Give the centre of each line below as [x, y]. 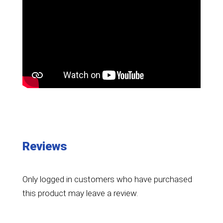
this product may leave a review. [80, 193]
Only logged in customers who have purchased [107, 179]
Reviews [45, 146]
